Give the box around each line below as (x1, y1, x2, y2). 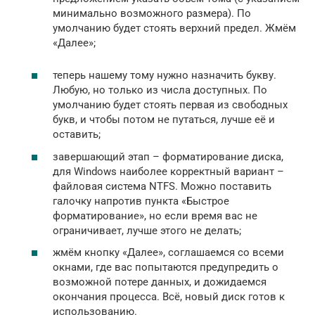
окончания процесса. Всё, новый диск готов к (53, 290, 285, 303)
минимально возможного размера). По (53, 7, 251, 20)
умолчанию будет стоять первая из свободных (53, 98, 288, 111)
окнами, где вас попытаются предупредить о (53, 261, 278, 274)
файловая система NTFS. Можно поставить (53, 179, 271, 193)
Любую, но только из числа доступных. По (53, 84, 267, 96)
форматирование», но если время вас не (53, 209, 257, 222)
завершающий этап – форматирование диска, (53, 150, 283, 163)
